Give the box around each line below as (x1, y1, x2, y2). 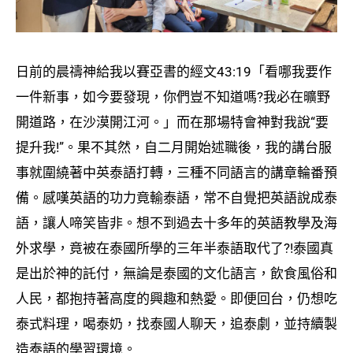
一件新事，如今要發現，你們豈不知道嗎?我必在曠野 (16, 88, 330, 105)
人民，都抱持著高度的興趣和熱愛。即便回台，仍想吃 (16, 290, 337, 307)
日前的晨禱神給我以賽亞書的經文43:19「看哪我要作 (16, 63, 332, 80)
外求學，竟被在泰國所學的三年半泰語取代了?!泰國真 (16, 240, 333, 256)
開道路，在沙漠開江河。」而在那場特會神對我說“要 (16, 113, 329, 130)
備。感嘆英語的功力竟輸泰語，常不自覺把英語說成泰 (16, 189, 337, 206)
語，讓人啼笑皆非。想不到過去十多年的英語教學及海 (16, 214, 337, 231)
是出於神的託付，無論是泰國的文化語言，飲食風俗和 (16, 265, 337, 281)
